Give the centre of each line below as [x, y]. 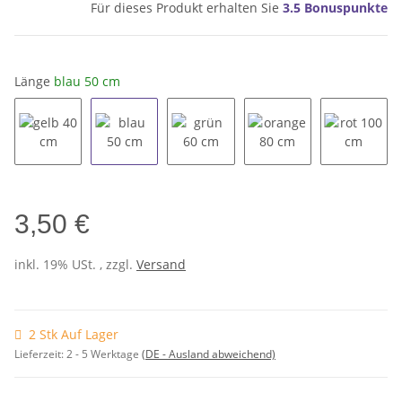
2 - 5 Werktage [104, 354]
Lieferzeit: [40, 354]
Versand [161, 265]
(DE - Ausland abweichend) [209, 354]
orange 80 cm [318, 173]
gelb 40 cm [80, 173]
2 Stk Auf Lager [74, 335]
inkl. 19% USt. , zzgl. [75, 265]
